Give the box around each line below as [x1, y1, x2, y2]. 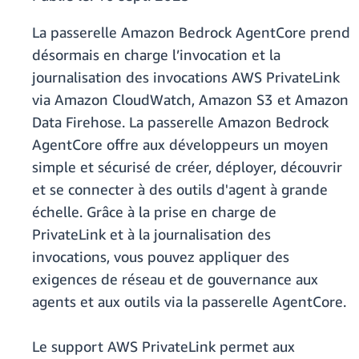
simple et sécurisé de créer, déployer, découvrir [32, 158, 342, 176]
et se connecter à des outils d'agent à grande [32, 180, 328, 199]
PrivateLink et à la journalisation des [32, 225, 271, 244]
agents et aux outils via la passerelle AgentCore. [32, 292, 346, 311]
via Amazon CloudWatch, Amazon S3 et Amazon [32, 91, 349, 109]
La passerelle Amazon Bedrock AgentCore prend [32, 23, 350, 42]
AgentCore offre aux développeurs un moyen [32, 135, 329, 154]
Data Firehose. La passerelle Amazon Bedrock [32, 113, 329, 131]
